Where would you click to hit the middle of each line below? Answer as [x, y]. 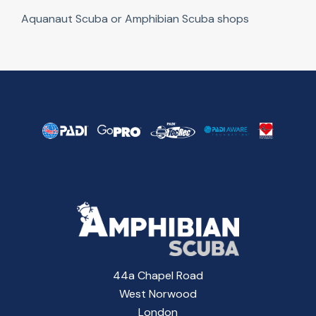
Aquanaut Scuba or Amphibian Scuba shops [135, 18]
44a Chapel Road [158, 276]
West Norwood [158, 294]
